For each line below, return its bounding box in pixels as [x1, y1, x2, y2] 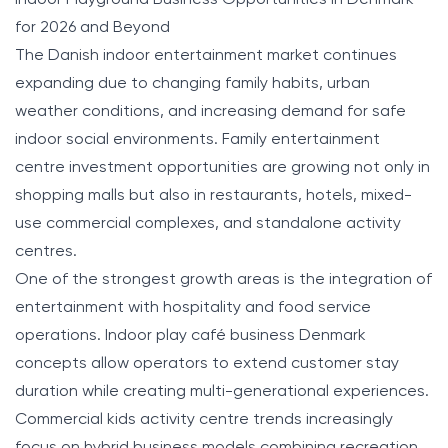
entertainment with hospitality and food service [15, 299, 371, 316]
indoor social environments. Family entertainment [15, 131, 380, 148]
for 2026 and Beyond [15, 19, 170, 36]
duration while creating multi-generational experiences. [15, 383, 429, 400]
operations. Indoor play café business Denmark [15, 327, 366, 344]
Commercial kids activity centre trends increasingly [15, 411, 393, 428]
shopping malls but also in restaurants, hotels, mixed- [15, 187, 412, 204]
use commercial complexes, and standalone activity [15, 215, 401, 232]
